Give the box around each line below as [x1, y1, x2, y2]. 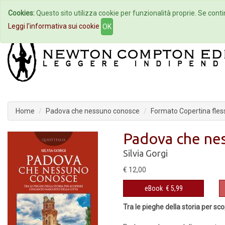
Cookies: [8, 9, 35, 17]
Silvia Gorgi [123, 148, 168, 158]
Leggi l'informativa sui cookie [8, 22, 99, 30]
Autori [102, 9, 122, 17]
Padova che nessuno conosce [46, 107, 140, 115]
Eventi [157, 9, 177, 17]
